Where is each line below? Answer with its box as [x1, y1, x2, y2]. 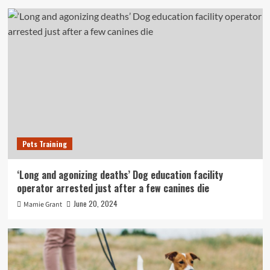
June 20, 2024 [73, 198, 118, 209]
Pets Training [22, 139, 67, 149]
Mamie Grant [23, 199, 62, 210]
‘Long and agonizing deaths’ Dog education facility [16, 168, 223, 182]
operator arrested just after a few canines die [16, 181, 209, 195]
